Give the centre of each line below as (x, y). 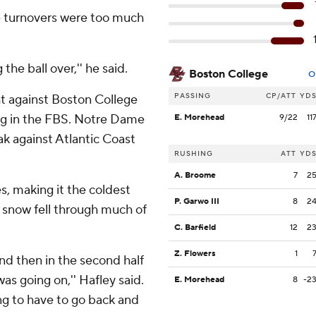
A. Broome (195, 176)
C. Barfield (195, 228)
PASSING (193, 96)
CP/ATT (281, 96)
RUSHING (194, 154)
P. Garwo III (197, 202)
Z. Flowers (195, 254)
